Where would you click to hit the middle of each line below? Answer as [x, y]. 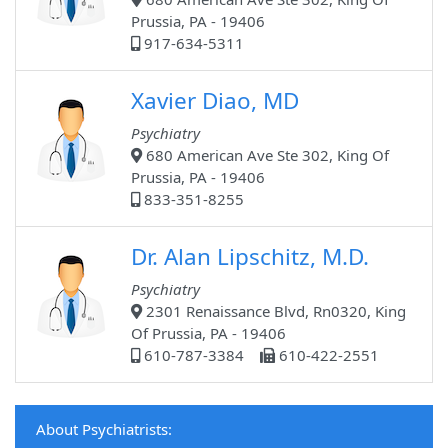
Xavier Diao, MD [215, 101]
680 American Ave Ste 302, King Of [265, 155]
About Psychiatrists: [104, 429]
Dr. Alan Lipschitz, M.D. [250, 257]
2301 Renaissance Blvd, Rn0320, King [274, 311]
